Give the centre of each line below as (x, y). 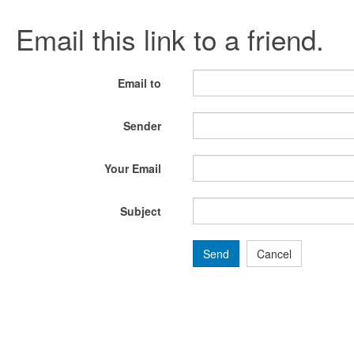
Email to (139, 83)
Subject (141, 211)
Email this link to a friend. (170, 39)
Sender (142, 126)
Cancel (274, 254)
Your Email (133, 168)
